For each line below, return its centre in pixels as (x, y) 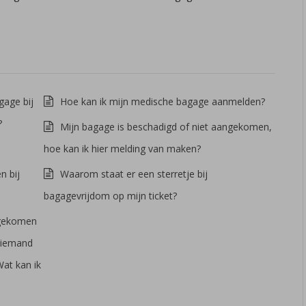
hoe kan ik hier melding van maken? (122, 149)
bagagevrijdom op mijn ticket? (110, 196)
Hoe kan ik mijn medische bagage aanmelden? (162, 101)
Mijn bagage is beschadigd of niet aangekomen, (166, 127)
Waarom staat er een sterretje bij (134, 174)
